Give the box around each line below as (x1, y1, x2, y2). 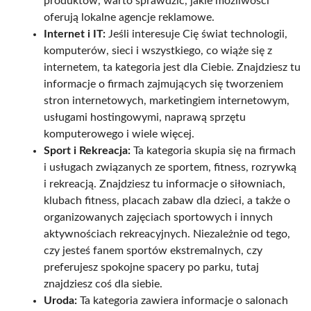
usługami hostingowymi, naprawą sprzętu (44, 112, 246, 124)
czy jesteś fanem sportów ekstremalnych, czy (44, 245, 262, 257)
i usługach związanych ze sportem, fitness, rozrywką (44, 162, 296, 174)
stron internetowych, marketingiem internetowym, (44, 95, 289, 107)
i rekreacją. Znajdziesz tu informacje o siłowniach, (44, 178, 285, 190)
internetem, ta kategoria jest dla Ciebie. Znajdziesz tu (44, 62, 301, 74)
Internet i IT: (44, 28, 106, 40)
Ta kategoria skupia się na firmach (131, 145, 296, 157)
